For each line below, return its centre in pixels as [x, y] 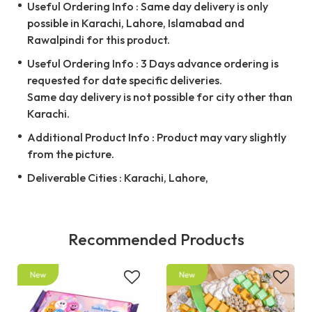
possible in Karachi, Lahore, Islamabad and [136, 23]
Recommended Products [156, 240]
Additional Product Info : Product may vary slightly [157, 138]
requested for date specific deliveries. [125, 80]
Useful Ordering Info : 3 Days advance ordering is [153, 64]
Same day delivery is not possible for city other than [160, 97]
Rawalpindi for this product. [99, 40]
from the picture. [71, 154]
